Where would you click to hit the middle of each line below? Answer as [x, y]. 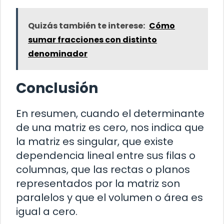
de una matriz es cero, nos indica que [110, 127]
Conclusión [57, 88]
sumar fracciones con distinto [92, 39]
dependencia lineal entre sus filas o [106, 155]
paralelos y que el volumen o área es [109, 197]
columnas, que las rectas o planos [103, 169]
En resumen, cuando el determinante [110, 113]
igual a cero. [47, 211]
